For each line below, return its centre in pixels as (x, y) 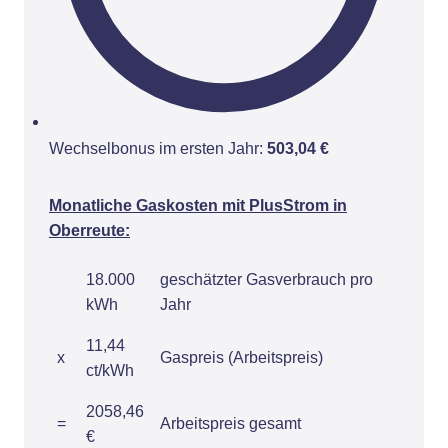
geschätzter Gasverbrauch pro (266, 279)
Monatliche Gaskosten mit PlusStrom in (198, 205)
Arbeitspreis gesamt (230, 423)
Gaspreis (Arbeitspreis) (241, 357)
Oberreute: (89, 230)
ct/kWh (110, 370)
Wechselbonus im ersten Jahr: (156, 148)
